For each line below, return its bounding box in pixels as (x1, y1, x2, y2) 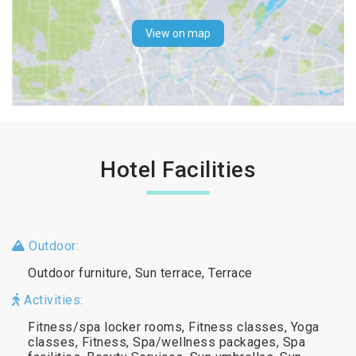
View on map (145, 27, 211, 41)
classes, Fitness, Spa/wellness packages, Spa (28, 334, 305, 350)
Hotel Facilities (100, 156, 256, 183)
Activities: (20, 292, 83, 308)
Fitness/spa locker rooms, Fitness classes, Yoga (28, 319, 319, 335)
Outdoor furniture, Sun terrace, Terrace (28, 265, 253, 281)
